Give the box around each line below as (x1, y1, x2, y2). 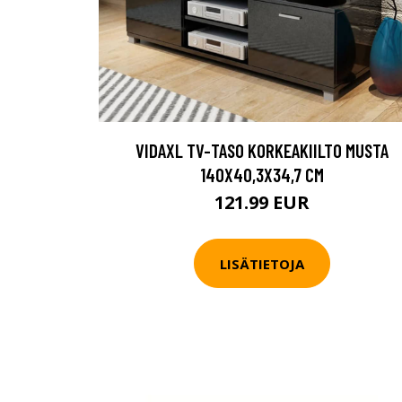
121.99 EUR (214, 190, 310, 214)
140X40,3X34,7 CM (200, 163, 324, 186)
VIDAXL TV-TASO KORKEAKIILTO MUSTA (135, 139, 389, 162)
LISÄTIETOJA (220, 254, 304, 273)
